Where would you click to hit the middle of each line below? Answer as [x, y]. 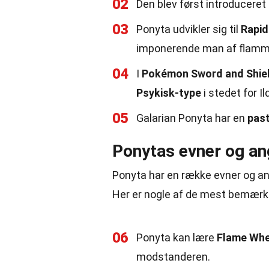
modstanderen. [173, 257]
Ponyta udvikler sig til [189, 29]
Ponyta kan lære [177, 237]
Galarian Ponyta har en [192, 118]
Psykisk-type [169, 93]
